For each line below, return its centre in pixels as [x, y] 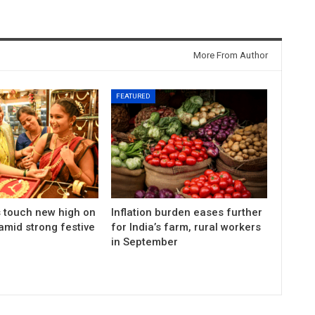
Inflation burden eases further [187, 212]
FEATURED [134, 96]
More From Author [230, 55]
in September [145, 242]
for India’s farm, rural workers [186, 227]
